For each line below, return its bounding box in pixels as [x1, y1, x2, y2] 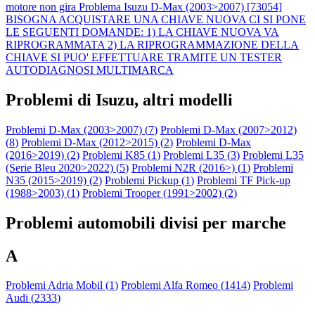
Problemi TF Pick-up [197, 174, 290, 186]
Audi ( [6, 292, 34, 304]
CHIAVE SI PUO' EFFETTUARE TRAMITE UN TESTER [6, 51, 282, 63]
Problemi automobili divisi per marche [6, 213, 286, 232]
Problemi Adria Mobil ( [6, 279, 109, 292]
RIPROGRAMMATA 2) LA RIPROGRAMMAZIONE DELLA [6, 38, 299, 51]
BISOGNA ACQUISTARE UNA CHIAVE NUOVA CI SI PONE [6, 13, 306, 25]
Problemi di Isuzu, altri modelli [6, 90, 233, 109]
